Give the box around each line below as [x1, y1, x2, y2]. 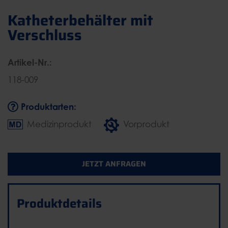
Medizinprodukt [27, 119, 92, 130]
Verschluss [8, 23, 82, 47]
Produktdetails [17, 194, 102, 214]
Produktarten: [18, 101, 76, 112]
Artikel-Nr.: [8, 57, 52, 68]
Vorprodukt [123, 119, 169, 130]
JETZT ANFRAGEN [82, 158, 146, 170]
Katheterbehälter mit [8, 9, 153, 33]
